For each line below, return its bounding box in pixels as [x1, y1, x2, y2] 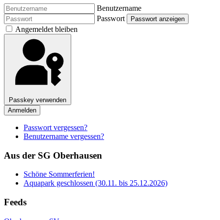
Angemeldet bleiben [15, 25, 78, 34]
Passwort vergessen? [24, 123, 87, 132]
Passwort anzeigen [131, 15, 185, 23]
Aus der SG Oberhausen [4, 150, 102, 161]
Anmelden [8, 107, 36, 114]
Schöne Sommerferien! [24, 170, 95, 179]
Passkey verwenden [9, 96, 66, 104]
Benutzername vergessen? [24, 132, 104, 141]
